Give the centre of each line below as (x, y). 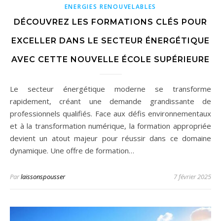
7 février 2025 (192, 177)
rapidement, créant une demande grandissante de (110, 101)
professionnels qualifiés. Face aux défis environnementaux (110, 114)
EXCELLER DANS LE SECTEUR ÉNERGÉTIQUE (110, 41)
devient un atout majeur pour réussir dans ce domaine (110, 138)
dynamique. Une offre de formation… (72, 151)
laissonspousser (43, 177)
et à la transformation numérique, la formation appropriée (110, 126)
